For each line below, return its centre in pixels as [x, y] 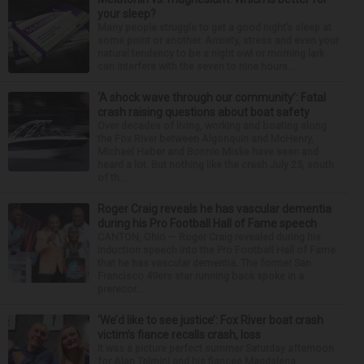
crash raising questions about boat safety [204, 112]
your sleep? [127, 13]
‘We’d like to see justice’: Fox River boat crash [210, 320]
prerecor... [120, 288]
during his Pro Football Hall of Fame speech [207, 223]
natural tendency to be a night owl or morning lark [211, 53]
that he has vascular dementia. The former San [204, 262]
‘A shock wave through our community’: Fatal [212, 97]
